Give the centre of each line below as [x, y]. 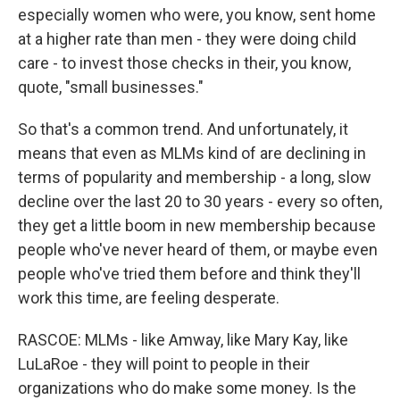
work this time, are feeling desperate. [149, 298]
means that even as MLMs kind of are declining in [192, 153]
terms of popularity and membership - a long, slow [195, 177]
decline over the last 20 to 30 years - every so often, [200, 201]
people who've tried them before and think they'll [189, 274]
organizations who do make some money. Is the [187, 388]
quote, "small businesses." [111, 87]
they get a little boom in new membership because [197, 225]
